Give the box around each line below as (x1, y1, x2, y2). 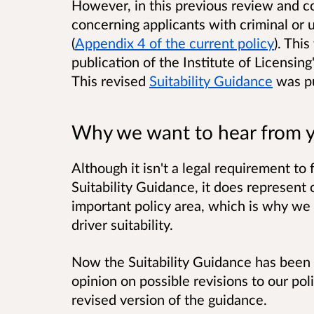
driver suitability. (71, 215, 173, 233)
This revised (71, 72, 149, 90)
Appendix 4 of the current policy (75, 34, 274, 52)
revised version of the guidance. (71, 290, 267, 308)
